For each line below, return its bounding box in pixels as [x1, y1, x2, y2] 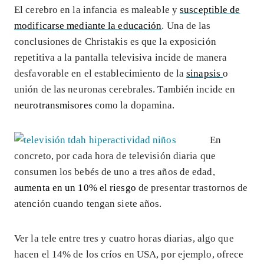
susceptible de [180, 4, 240, 15]
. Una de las [161, 19, 211, 31]
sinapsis [186, 67, 221, 79]
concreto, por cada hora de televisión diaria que [14, 150, 216, 161]
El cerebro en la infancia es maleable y [14, 4, 180, 15]
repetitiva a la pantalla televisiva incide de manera [14, 51, 227, 63]
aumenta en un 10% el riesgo [14, 181, 136, 193]
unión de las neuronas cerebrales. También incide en [14, 83, 236, 95]
